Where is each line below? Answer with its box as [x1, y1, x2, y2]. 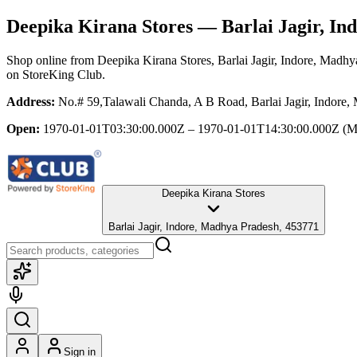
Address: [6, 94, 55, 108]
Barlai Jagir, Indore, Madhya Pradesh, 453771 [108, 220, 319, 233]
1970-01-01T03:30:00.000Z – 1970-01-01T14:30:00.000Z [43, 121, 339, 135]
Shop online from [6, 53, 97, 67]
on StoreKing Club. [6, 67, 105, 81]
